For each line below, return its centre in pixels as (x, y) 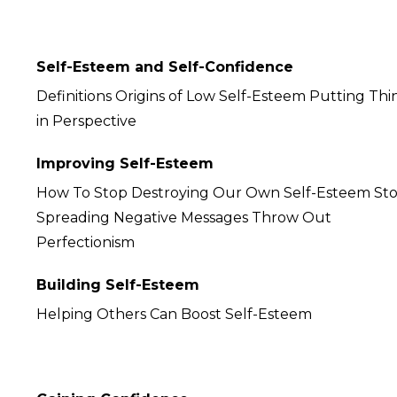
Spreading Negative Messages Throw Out (184, 218)
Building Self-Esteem (118, 285)
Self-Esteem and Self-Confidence (165, 67)
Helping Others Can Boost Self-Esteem (174, 314)
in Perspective (90, 121)
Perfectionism (89, 242)
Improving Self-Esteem (125, 163)
